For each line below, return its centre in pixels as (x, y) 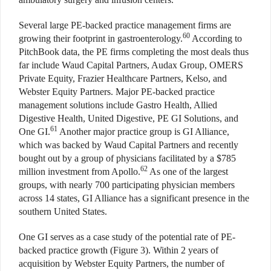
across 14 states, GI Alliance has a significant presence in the (134, 198)
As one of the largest (188, 171)
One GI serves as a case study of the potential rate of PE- (127, 237)
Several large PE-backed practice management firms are (125, 25)
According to (216, 38)
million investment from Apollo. (80, 171)
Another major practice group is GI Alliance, (143, 131)
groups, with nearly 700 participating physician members (127, 184)
